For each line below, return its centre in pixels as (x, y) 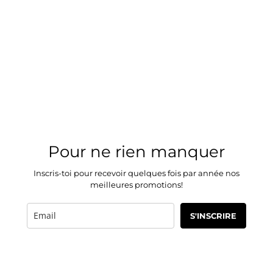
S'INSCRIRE (213, 216)
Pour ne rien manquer (136, 152)
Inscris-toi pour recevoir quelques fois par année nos (136, 173)
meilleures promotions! (136, 185)
